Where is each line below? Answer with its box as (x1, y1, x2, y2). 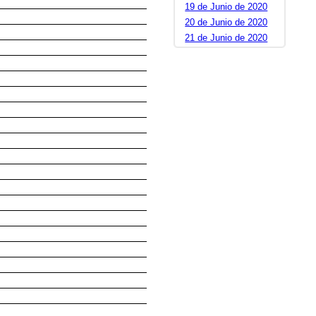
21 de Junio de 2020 (185, 32, 268, 44)
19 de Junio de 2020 (185, 1, 268, 13)
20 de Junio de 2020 (185, 17, 268, 28)
